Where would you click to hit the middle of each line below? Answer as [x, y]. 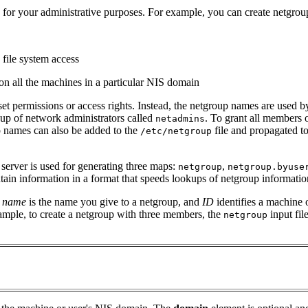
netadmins [180, 118]
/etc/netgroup [176, 131]
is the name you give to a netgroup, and [114, 201]
